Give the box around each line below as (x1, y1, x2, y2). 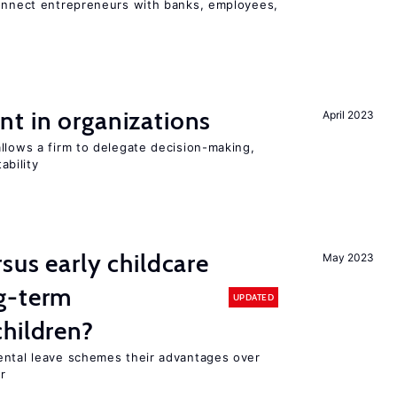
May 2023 (323, 251, 374, 264)
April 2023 (323, 108, 374, 121)
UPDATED (232, 291, 274, 303)
